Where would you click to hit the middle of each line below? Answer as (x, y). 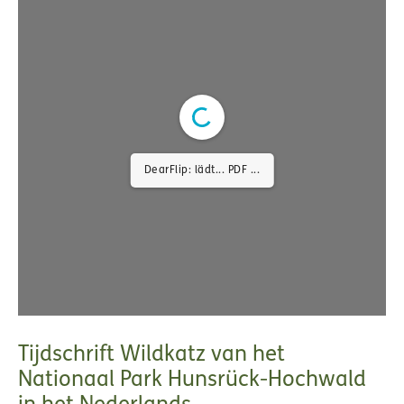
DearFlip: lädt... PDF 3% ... (202, 171)
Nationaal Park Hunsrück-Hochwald (192, 381)
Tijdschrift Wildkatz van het (151, 356)
